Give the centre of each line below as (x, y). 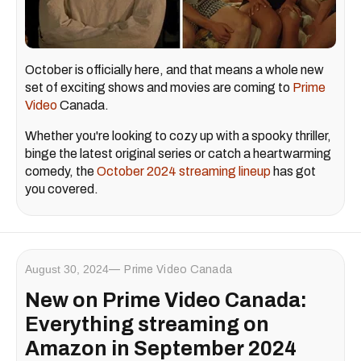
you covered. (62, 189)
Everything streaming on (147, 325)
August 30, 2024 (67, 270)
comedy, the (61, 172)
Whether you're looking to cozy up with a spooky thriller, (178, 136)
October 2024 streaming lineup (184, 172)
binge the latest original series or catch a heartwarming (178, 154)
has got (293, 172)
